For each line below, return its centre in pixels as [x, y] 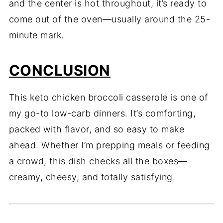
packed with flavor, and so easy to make [97, 129]
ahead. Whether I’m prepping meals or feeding [109, 145]
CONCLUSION [59, 71]
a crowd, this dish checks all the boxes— [98, 161]
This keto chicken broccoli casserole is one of [108, 98]
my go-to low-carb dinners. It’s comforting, [102, 113]
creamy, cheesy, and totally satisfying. [92, 177]
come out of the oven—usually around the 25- [110, 19]
